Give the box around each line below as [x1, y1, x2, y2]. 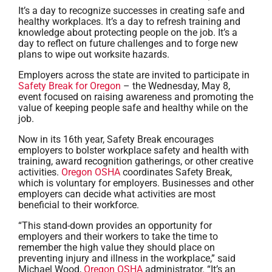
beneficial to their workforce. [18, 199, 139, 211]
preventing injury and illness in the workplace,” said [18, 253, 236, 264]
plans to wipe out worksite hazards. [18, 49, 169, 60]
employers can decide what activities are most [18, 188, 216, 200]
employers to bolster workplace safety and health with [18, 144, 249, 156]
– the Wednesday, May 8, [121, 80, 230, 92]
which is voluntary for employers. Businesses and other [18, 177, 254, 189]
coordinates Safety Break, [120, 166, 232, 178]
